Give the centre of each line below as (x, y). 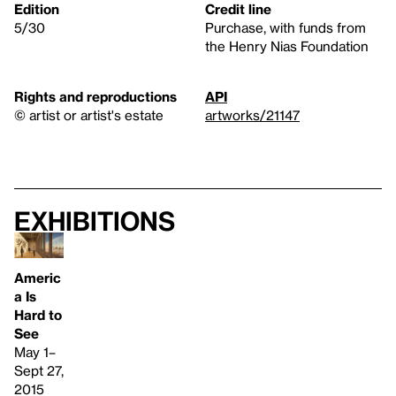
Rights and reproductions (95, 97)
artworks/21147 (252, 115)
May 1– (35, 351)
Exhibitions (95, 221)
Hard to (38, 314)
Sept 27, (39, 370)
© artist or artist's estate (89, 115)
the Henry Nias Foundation (287, 46)
